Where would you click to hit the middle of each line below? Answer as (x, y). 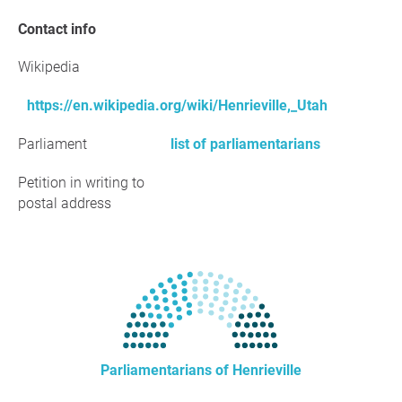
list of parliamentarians (245, 144)
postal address (65, 203)
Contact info (61, 29)
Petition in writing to (81, 183)
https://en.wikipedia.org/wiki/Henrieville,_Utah (177, 105)
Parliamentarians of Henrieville (201, 370)
